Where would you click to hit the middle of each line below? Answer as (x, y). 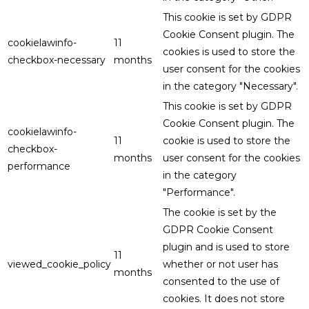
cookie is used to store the (227, 140)
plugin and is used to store (226, 247)
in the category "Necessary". (230, 86)
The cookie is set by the (220, 212)
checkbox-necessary (57, 60)
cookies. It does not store (224, 298)
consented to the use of (221, 281)
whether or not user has (220, 264)
